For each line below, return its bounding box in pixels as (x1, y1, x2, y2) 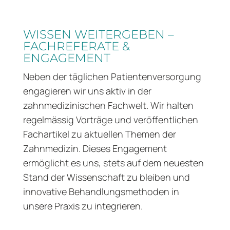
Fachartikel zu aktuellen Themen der (23, 128, 176, 141)
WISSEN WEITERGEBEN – (23, 27, 174, 42)
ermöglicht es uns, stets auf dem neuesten (23, 157, 204, 169)
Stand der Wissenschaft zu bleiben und (23, 171, 190, 184)
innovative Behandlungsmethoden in (23, 185, 179, 198)
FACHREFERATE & (23, 39, 130, 54)
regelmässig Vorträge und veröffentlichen (23, 113, 198, 126)
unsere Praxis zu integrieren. (23, 200, 143, 213)
